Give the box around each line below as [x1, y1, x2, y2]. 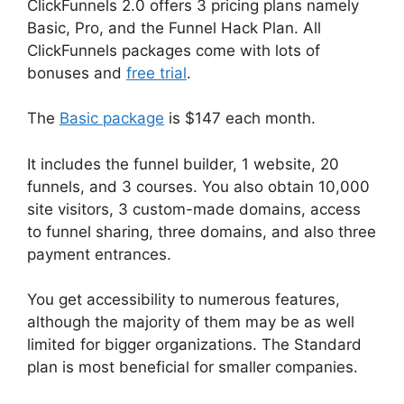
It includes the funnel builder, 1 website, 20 [27, 154, 339, 173]
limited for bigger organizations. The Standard [27, 335, 362, 354]
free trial [126, 63, 187, 82]
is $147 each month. [164, 109, 316, 128]
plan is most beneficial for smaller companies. [27, 358, 358, 377]
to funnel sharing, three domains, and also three [27, 222, 376, 241]
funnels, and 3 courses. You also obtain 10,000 [27, 177, 370, 196]
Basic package [60, 109, 164, 128]
